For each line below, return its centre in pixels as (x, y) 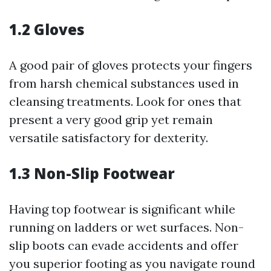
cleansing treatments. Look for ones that (125, 101)
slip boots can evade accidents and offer (124, 245)
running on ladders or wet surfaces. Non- (126, 227)
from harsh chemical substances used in (124, 83)
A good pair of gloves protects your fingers (131, 65)
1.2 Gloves (47, 29)
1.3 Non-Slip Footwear (92, 173)
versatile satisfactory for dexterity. (109, 138)
